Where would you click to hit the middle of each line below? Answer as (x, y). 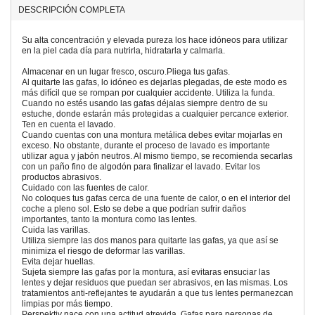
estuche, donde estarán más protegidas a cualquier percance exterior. (155, 114)
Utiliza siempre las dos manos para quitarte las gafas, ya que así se (150, 240)
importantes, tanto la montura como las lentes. (109, 219)
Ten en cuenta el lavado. (69, 124)
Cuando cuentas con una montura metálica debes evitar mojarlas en (152, 135)
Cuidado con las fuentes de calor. (85, 187)
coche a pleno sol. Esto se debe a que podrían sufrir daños (134, 208)
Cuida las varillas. (56, 230)
